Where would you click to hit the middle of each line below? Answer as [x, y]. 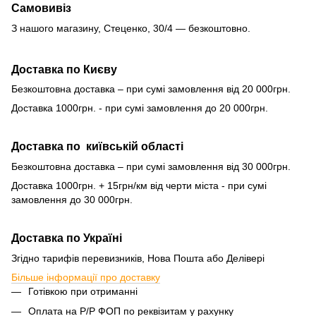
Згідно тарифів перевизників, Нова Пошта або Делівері [138, 258]
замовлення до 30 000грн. [72, 199]
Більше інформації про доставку [86, 277]
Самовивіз [41, 8]
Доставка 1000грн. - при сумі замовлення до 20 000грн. [140, 108]
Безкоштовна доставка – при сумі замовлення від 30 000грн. [151, 166]
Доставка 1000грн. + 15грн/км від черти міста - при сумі [139, 185]
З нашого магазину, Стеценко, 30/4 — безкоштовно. [131, 28]
